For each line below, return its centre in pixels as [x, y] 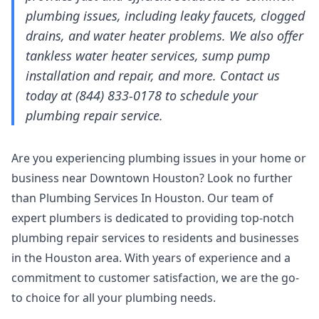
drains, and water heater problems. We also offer [164, 36]
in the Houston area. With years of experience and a [151, 258]
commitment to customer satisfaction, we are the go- [155, 278]
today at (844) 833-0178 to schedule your [142, 95]
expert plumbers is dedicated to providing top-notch [153, 218]
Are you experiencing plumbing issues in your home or [159, 158]
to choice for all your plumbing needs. [114, 298]
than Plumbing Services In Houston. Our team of [142, 198]
